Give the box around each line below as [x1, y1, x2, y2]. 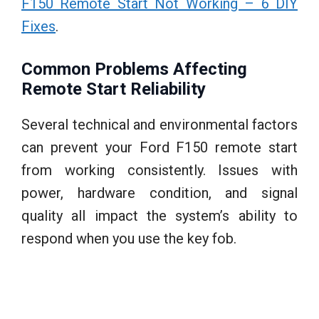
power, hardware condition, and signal [21, 184, 298, 202]
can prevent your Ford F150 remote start [21, 138, 298, 156]
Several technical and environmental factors [21, 115, 298, 133]
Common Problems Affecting [21, 58, 247, 79]
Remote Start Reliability [21, 78, 206, 99]
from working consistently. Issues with [21, 161, 298, 179]
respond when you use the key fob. [21, 229, 236, 247]
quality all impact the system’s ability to [21, 206, 298, 224]
